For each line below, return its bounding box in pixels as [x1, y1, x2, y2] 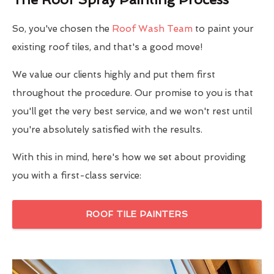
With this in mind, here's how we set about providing [12, 151, 246, 163]
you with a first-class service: [12, 169, 141, 181]
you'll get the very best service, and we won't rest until [12, 105, 252, 117]
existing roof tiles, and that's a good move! [12, 41, 202, 53]
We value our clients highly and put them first [12, 68, 215, 80]
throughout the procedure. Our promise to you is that [12, 87, 253, 98]
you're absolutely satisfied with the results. [12, 124, 202, 135]
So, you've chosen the [12, 23, 112, 34]
